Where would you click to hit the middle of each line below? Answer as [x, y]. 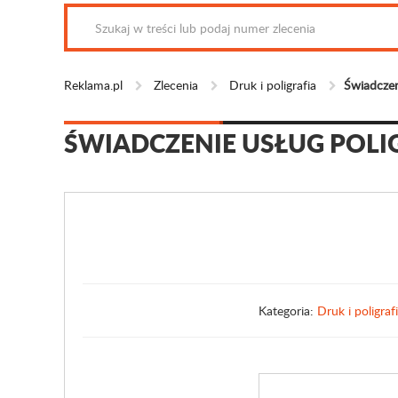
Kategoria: [288, 310]
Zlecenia [176, 85]
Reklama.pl [93, 85]
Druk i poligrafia [273, 85]
